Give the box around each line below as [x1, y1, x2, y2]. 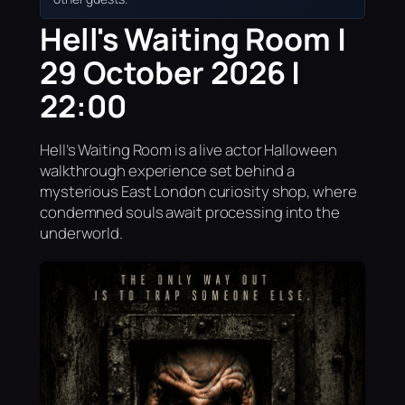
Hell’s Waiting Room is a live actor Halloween [40, 139, 337, 161]
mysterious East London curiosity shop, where [40, 181, 357, 202]
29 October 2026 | [40, 51, 301, 93]
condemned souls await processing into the [40, 202, 340, 223]
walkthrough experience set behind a [40, 160, 295, 182]
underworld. [40, 222, 123, 244]
